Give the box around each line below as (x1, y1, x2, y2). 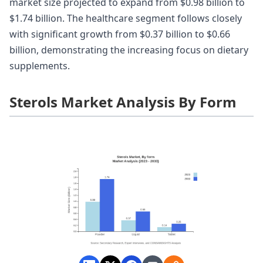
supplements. (9, 59, 70, 73)
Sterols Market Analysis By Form (9, 92, 237, 112)
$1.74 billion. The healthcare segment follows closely (9, 12, 242, 25)
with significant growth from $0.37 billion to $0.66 (9, 28, 230, 41)
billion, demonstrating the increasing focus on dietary (9, 43, 248, 57)
